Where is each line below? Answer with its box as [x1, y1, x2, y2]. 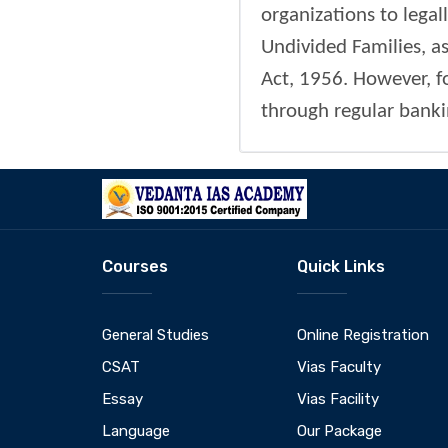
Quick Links [297, 256, 385, 276]
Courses [102, 256, 168, 276]
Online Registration [297, 325, 429, 344]
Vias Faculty [297, 357, 381, 376]
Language [102, 421, 170, 440]
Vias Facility [297, 389, 379, 408]
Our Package [297, 421, 382, 440]
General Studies [102, 325, 209, 344]
